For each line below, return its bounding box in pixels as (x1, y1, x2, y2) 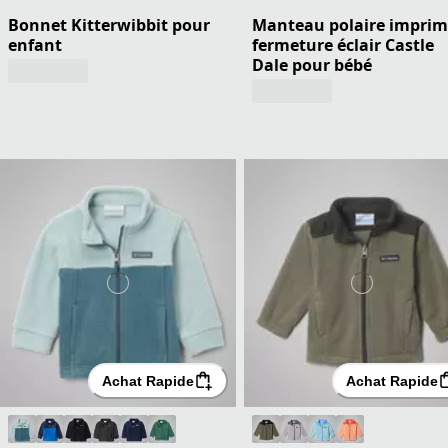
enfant (8, 33, 62, 56)
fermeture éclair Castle (252, 33, 434, 56)
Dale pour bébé (252, 53, 372, 76)
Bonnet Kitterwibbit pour (8, 13, 210, 36)
